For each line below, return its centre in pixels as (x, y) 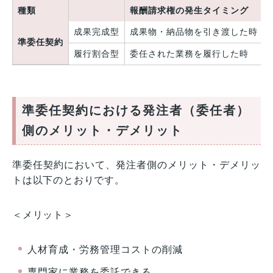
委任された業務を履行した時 (189, 54)
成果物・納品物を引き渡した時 (194, 32)
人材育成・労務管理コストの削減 (105, 250)
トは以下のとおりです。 (69, 180)
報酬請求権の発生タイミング (189, 11)
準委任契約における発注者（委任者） (136, 111)
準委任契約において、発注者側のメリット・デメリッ (136, 165)
